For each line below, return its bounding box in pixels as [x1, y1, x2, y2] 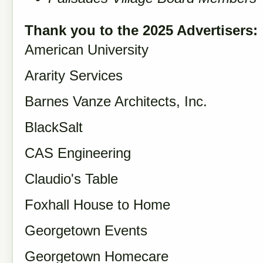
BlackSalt [25, 119, 83, 135]
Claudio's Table [25, 171, 118, 187]
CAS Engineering [25, 145, 131, 161]
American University [25, 42, 149, 58]
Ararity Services [25, 68, 123, 83]
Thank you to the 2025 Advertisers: [25, 22, 258, 38]
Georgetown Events [25, 222, 147, 238]
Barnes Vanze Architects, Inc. [25, 93, 207, 109]
